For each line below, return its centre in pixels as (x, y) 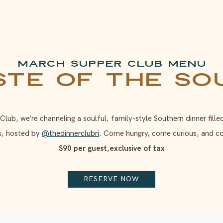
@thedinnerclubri (70, 134)
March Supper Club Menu (111, 64)
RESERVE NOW (111, 179)
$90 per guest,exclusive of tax (111, 149)
